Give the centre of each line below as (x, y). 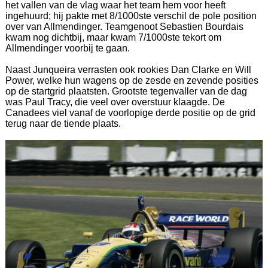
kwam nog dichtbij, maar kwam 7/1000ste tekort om (113, 38)
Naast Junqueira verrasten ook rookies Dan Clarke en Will (128, 70)
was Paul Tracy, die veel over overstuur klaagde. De (115, 102)
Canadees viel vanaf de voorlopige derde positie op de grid (130, 113)
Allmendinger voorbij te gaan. (67, 48)
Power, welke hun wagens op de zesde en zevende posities (132, 81)
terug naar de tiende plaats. (63, 124)
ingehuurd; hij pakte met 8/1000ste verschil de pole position (131, 16)
